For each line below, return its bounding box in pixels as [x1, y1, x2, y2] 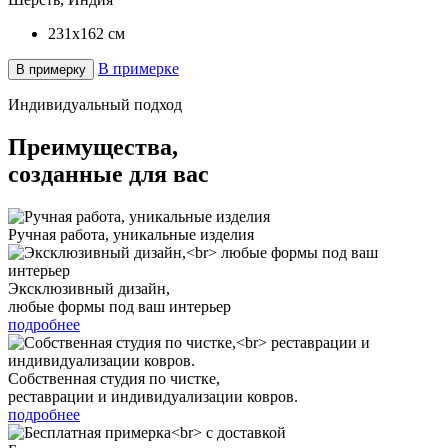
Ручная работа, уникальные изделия [8, 225, 254, 243]
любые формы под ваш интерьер [8, 297, 231, 315]
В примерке [98, 59, 179, 77]
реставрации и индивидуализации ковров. [8, 387, 298, 405]
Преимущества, [8, 133, 178, 160]
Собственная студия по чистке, [8, 369, 220, 387]
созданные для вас [8, 160, 209, 187]
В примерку [16, 61, 86, 77]
